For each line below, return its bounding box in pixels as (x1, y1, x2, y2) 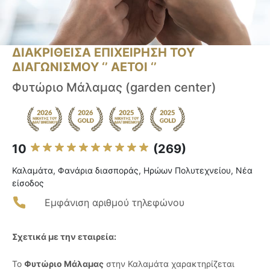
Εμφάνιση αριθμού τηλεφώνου (45, 196, 184, 209)
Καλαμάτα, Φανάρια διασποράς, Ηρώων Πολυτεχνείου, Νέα (12, 165, 253, 176)
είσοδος (12, 178, 44, 189)
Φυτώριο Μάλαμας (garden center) (12, 80, 216, 95)
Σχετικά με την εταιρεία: (12, 231, 116, 242)
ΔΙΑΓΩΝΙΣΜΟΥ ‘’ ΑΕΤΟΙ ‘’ (12, 60, 157, 75)
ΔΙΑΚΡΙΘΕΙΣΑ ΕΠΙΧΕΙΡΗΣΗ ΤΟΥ (12, 45, 195, 60)
